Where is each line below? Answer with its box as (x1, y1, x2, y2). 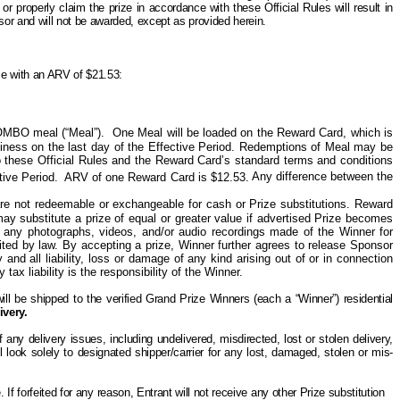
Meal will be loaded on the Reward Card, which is (137, 126, 394, 140)
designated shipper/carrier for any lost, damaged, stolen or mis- (72, 345, 393, 359)
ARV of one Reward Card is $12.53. (64, 170, 249, 184)
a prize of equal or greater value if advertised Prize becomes (71, 211, 394, 225)
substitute (20, 211, 71, 225)
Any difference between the (251, 170, 394, 184)
